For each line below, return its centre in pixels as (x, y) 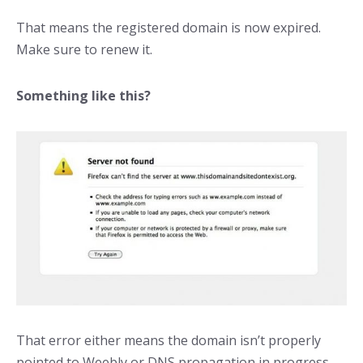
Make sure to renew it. (84, 50)
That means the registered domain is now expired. (169, 28)
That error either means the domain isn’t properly (169, 341)
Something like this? (83, 96)
